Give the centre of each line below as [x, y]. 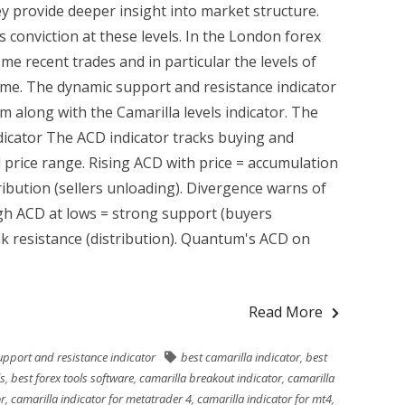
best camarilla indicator [240, 357]
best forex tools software [72, 378]
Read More [286, 312]
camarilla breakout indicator [211, 378]
